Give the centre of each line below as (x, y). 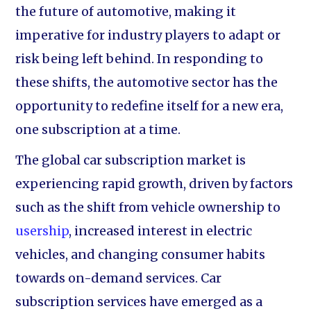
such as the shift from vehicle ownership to (148, 207)
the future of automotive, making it (126, 11)
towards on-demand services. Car (119, 278)
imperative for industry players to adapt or (148, 35)
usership (42, 231)
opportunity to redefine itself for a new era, (150, 106)
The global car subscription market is (131, 160)
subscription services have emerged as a (139, 302)
